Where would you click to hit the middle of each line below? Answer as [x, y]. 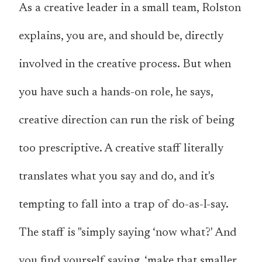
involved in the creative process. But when [125, 65]
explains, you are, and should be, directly [121, 37]
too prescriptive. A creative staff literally [121, 149]
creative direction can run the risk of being [127, 121]
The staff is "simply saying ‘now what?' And [127, 233]
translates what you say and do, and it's [117, 177]
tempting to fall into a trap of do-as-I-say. [123, 205]
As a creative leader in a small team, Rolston [130, 8]
